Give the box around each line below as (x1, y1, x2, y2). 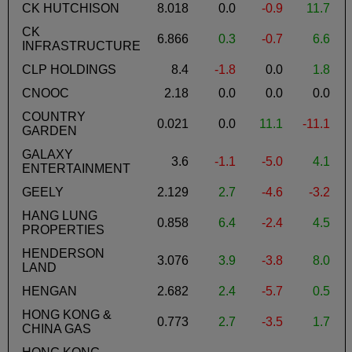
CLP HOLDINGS (22, 62, 116, 76)
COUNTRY (22, 109, 86, 123)
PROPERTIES (22, 222, 104, 236)
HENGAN (22, 284, 77, 298)
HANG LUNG (22, 208, 97, 222)
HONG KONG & (22, 307, 112, 321)
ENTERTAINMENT (22, 161, 130, 175)
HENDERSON (22, 246, 104, 260)
